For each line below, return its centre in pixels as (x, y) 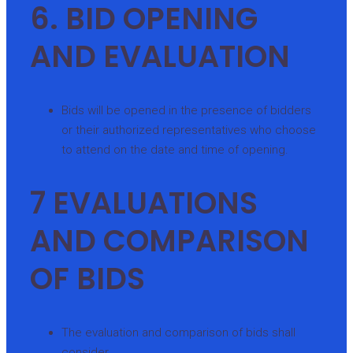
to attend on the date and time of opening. (175, 149)
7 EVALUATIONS (144, 203)
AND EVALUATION (160, 57)
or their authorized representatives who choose (189, 130)
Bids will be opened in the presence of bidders (186, 110)
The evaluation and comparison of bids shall (178, 332)
